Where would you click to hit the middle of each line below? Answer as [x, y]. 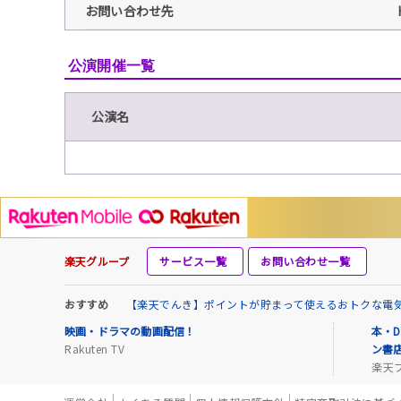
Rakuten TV [94, 349]
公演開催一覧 [112, 65]
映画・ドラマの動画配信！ [130, 331]
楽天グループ [97, 261]
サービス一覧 [193, 261]
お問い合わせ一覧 [306, 261]
